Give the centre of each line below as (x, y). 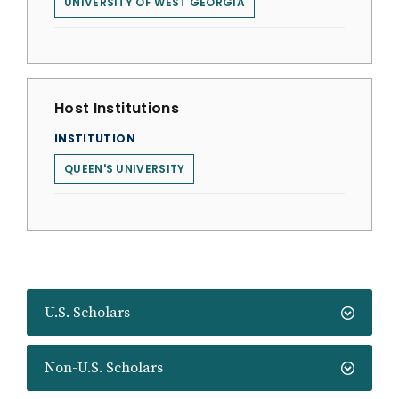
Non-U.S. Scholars (104, 368)
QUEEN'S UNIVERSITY (125, 169)
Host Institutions (117, 108)
